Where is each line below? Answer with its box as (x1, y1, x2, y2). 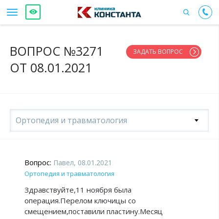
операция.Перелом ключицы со (24, 196, 136, 205)
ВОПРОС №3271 (10, 43, 103, 59)
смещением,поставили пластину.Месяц (24, 206, 163, 216)
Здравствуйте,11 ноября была (24, 185, 131, 195)
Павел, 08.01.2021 (51, 158, 112, 167)
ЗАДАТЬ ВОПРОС (133, 47, 183, 56)
